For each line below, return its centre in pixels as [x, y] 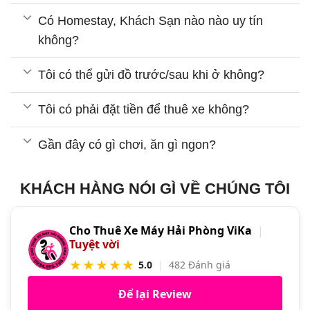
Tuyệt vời [94, 245]
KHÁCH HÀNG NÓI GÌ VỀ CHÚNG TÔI [155, 189]
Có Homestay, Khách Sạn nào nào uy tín [151, 21]
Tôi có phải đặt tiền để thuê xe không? [144, 110]
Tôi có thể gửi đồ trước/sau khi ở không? [152, 75]
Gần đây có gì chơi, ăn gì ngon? [127, 144]
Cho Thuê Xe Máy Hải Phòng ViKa [161, 231]
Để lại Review [155, 294]
